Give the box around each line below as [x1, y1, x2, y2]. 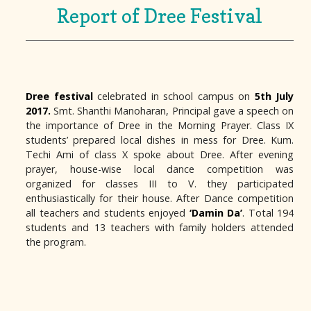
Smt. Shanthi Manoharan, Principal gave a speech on [51, 104, 294, 117]
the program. [26, 235, 86, 249]
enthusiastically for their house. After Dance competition [26, 192, 294, 205]
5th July [254, 90, 294, 103]
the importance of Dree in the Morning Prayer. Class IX [26, 119, 294, 132]
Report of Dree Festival [57, 4, 262, 27]
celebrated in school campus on [92, 90, 255, 103]
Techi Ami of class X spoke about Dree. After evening [26, 148, 294, 161]
